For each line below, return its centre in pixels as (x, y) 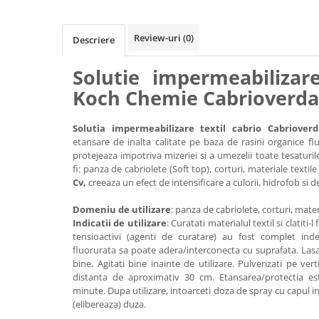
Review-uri (158, 38)
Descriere (94, 40)
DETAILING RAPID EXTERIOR (77, 19)
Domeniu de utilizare (122, 209)
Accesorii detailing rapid (69, 59)
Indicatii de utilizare (120, 223)
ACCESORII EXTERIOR (61, 78)
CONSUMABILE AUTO (61, 100)
